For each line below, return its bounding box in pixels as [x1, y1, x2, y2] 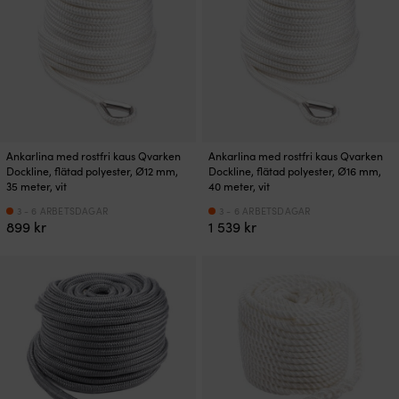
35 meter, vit [6, 179, 67, 194]
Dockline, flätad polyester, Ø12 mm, [6, 164, 178, 179]
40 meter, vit [208, 179, 271, 194]
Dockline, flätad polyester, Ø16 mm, [208, 164, 382, 179]
